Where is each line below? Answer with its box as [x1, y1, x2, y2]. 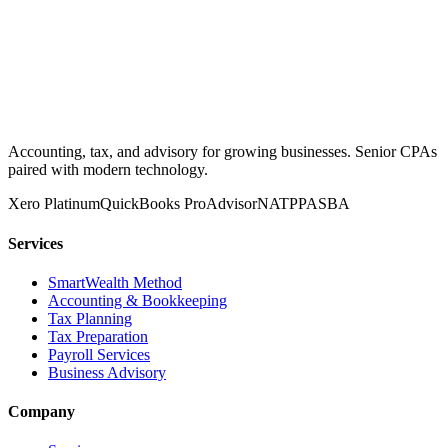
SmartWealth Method [48, 273, 182, 291]
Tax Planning [48, 309, 132, 327]
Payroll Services [48, 345, 150, 363]
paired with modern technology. [8, 161, 208, 179]
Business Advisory [48, 363, 166, 381]
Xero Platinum [8, 195, 100, 213]
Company [8, 403, 75, 421]
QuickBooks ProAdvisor [100, 195, 257, 213]
